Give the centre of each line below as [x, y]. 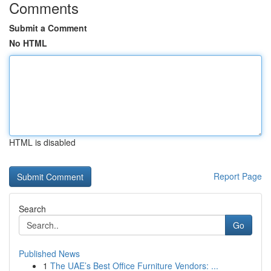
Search [32, 209]
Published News [49, 253]
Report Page [238, 176]
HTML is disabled [42, 142]
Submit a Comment [48, 28]
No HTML [28, 43]
